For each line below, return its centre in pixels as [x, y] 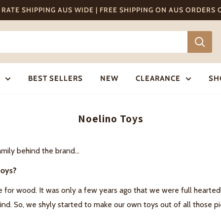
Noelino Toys [110, 119]
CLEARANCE [158, 78]
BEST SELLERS [55, 78]
